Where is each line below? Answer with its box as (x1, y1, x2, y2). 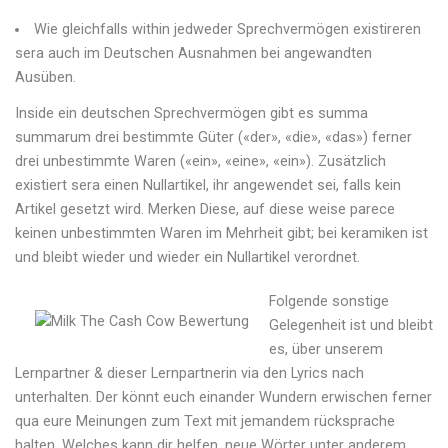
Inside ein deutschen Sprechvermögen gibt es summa (15, 105, 368, 123)
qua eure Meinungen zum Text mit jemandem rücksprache (15, 413, 395, 431)
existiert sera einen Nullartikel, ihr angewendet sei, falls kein (15, 177, 401, 195)
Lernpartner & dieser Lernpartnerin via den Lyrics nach (15, 365, 364, 383)
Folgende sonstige (269, 293, 389, 311)
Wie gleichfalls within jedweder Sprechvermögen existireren (34, 21, 422, 39)
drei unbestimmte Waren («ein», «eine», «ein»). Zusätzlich (15, 153, 386, 171)
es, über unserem (269, 341, 383, 359)
